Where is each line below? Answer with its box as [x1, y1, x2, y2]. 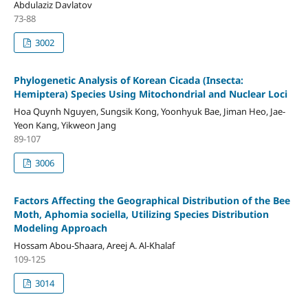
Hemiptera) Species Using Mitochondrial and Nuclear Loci [13, 87, 287, 100]
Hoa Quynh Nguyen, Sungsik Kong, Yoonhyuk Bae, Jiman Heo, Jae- [13, 104, 285, 118]
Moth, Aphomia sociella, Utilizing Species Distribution [13, 207, 269, 221]
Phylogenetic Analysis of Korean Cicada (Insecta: [13, 73, 243, 87]
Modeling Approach [13, 221, 107, 234]
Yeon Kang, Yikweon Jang [13, 118, 116, 131]
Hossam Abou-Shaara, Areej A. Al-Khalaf [13, 239, 175, 252]
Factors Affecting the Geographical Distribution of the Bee [13, 193, 290, 207]
